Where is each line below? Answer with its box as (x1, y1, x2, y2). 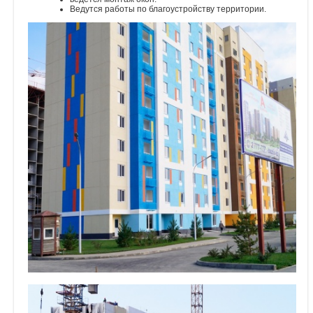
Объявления (8, 16, 63, 29)
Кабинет (8, 48, 46, 61)
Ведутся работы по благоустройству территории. (70, 3, 266, 14)
